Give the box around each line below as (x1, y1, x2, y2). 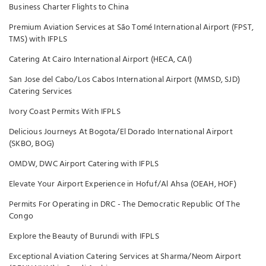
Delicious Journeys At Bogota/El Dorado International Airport (9, 125, 233, 139)
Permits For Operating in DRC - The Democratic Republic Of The (9, 198, 240, 211)
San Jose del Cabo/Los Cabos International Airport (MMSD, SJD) (9, 73, 240, 87)
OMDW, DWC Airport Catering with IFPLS (9, 157, 159, 171)
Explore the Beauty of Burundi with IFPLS (9, 230, 159, 243)
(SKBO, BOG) (9, 137, 55, 151)
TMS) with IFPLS (9, 33, 67, 46)
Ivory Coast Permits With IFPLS (9, 105, 121, 119)
